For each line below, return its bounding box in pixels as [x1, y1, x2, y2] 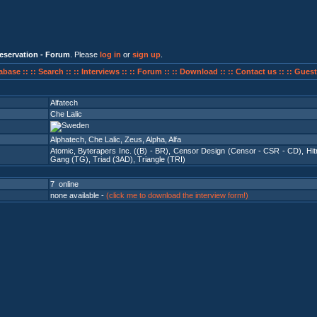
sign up [132, 50, 161, 59]
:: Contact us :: [227, 67, 284, 76]
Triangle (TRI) [137, 155, 185, 163]
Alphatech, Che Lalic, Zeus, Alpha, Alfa [50, 135, 181, 144]
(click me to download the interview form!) [106, 191, 248, 200]
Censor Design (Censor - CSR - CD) [173, 146, 302, 155]
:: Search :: [30, 67, 74, 76]
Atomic [50, 146, 74, 155]
